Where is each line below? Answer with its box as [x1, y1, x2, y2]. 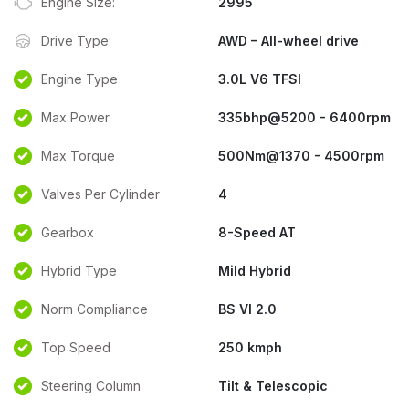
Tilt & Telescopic [218, 378, 328, 393]
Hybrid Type [41, 263, 117, 278]
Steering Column [41, 378, 141, 393]
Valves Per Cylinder [41, 186, 160, 202]
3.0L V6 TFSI [218, 71, 301, 87]
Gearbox [41, 225, 94, 240]
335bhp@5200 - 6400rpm [218, 110, 391, 125]
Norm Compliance [41, 301, 148, 317]
